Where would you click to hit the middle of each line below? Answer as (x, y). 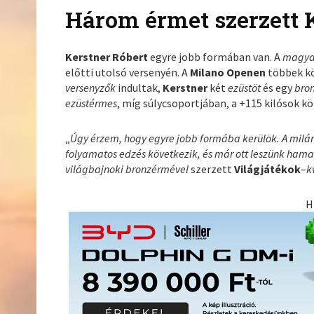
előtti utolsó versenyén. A (128, 72)
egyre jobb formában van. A (216, 56)
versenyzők (91, 87)
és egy (279, 87)
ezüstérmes (91, 103)
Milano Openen (228, 72)
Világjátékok (268, 169)
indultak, (139, 87)
